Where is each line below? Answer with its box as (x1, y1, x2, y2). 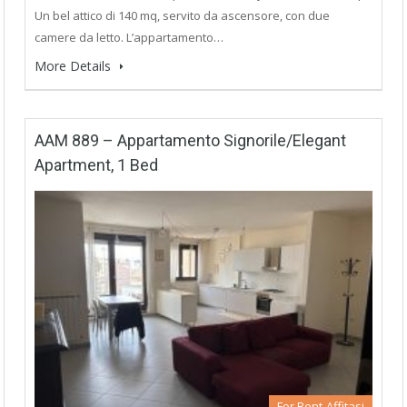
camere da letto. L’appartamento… (35, 29, 223, 46)
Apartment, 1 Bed (35, 155, 158, 175)
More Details (35, 57, 114, 75)
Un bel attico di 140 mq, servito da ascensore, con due (35, 7, 330, 25)
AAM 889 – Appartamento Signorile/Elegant (35, 131, 346, 151)
